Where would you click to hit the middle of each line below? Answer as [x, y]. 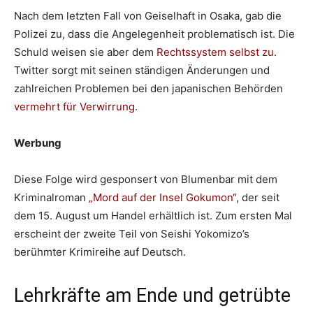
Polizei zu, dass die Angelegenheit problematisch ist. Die [154, 34]
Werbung [38, 143]
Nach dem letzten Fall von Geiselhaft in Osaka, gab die [148, 15]
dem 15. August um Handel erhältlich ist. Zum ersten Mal [153, 215]
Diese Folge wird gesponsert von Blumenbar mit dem [146, 179]
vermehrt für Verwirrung [74, 106]
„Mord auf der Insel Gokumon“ [161, 197]
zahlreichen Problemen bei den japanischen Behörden [148, 88]
